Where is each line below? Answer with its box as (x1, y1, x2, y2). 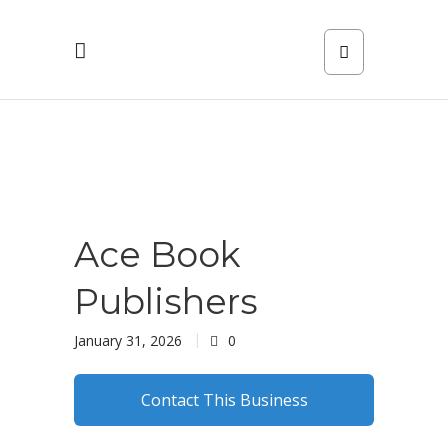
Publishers (74, 280, 258, 323)
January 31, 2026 (74, 331, 182, 350)
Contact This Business (140, 389, 308, 411)
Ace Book (74, 233, 241, 276)
